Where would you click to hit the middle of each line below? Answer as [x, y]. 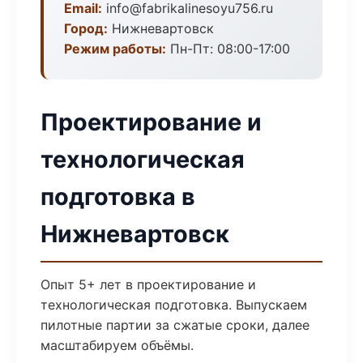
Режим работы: [115, 49]
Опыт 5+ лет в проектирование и [148, 284]
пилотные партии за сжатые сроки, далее [175, 325]
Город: [86, 28]
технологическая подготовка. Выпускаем [174, 305]
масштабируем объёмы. [117, 345]
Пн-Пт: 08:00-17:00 [228, 49]
